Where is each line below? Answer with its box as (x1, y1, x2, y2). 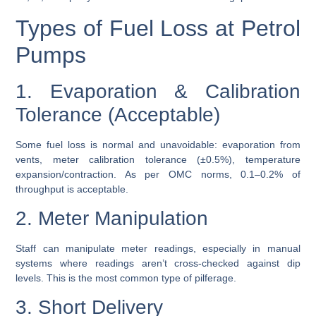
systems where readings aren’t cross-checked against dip (16, 257, 300, 269)
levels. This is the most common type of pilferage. (16, 272, 237, 284)
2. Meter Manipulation (16, 207, 209, 229)
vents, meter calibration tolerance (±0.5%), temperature (16, 153, 300, 165)
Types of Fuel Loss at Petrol (16, 15, 300, 41)
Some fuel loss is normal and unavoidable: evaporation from (16, 138, 300, 150)
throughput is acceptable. (16, 183, 129, 195)
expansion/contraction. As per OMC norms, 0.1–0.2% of (16, 168, 300, 180)
